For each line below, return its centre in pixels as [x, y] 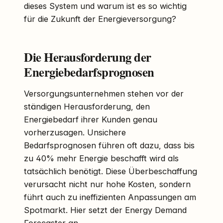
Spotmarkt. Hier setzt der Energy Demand [105, 210]
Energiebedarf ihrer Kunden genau [91, 120]
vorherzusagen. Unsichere [75, 133]
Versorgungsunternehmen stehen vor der [104, 94]
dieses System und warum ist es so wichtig [105, 6]
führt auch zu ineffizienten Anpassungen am [110, 197]
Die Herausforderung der [88, 57]
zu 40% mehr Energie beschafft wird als [101, 159]
